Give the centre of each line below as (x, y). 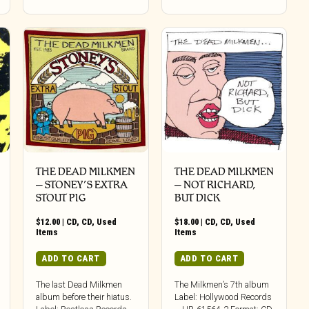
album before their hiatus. (84, 297)
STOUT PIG (61, 198)
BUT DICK (197, 198)
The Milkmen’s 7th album (221, 285)
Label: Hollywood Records (223, 297)
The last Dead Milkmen (79, 285)
